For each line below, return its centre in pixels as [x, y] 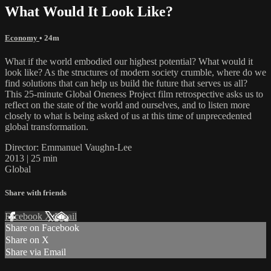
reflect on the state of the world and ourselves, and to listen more [127, 105]
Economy [22, 38]
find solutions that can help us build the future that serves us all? [126, 83]
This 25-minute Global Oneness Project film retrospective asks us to [134, 94]
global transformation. [47, 126]
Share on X [27, 240]
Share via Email [36, 252]
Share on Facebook [42, 228]
